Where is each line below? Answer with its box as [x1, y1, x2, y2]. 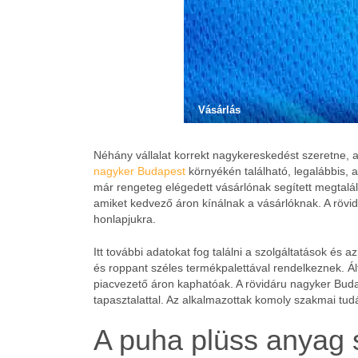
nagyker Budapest [93, 165, 185, 177]
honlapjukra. [93, 213, 156, 225]
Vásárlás [197, 104, 241, 116]
